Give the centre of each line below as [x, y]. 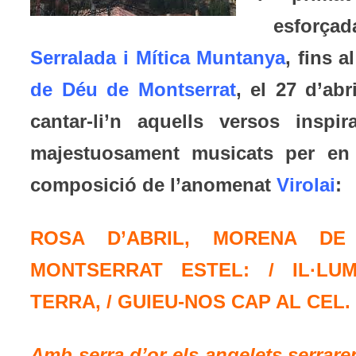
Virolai [306, 185]
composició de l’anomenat [154, 185]
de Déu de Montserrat [133, 90]
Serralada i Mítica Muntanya [158, 58]
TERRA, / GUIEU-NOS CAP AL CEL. [191, 302]
